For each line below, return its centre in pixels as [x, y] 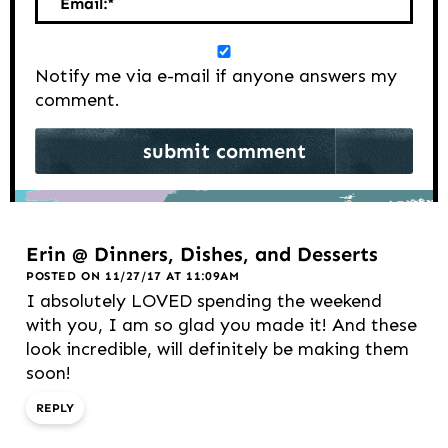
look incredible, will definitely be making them [217, 349]
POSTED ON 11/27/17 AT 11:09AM [133, 276]
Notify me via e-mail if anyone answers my [216, 75]
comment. [77, 99]
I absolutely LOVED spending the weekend [204, 301]
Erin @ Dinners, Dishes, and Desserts [202, 254]
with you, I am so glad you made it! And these [221, 325]
